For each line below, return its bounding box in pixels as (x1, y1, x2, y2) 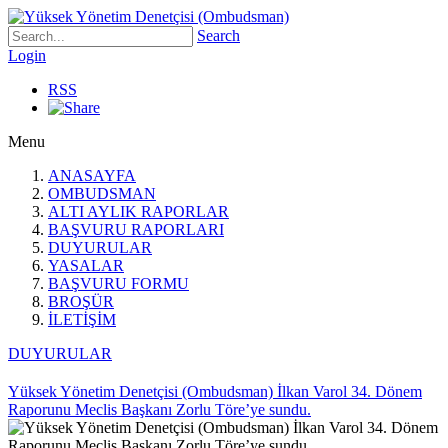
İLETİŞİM (48, 311, 116, 328)
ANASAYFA (48, 167, 136, 184)
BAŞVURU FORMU (48, 275, 189, 292)
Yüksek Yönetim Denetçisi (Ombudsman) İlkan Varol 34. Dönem (8, 382, 422, 400)
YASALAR (48, 257, 124, 274)
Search (197, 27, 240, 44)
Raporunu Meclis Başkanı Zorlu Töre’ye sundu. (8, 400, 311, 418)
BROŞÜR (48, 293, 114, 310)
